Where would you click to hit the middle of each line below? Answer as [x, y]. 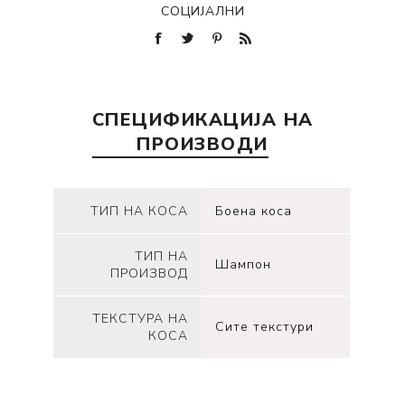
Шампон [244, 265]
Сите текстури [265, 327]
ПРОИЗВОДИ [202, 145]
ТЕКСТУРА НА [141, 319]
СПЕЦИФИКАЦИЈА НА [202, 120]
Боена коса [254, 212]
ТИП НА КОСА [140, 212]
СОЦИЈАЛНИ [202, 12]
